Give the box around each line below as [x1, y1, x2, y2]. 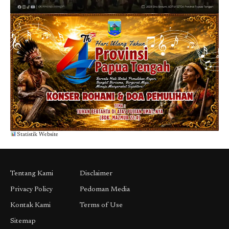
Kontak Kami [10, 201, 51, 209]
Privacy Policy [10, 186, 53, 193]
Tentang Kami [10, 170, 53, 177]
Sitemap [10, 217, 36, 225]
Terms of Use [79, 201, 123, 209]
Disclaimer [79, 170, 112, 177]
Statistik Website [16, 131, 58, 138]
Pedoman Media [79, 186, 130, 193]
